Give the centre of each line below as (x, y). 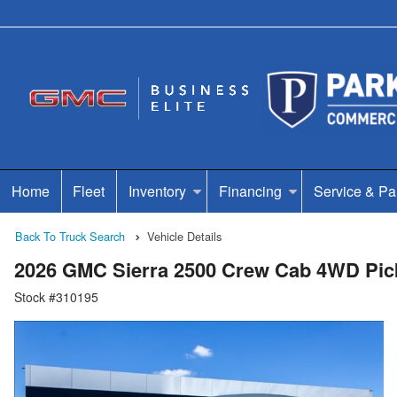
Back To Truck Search (70, 236)
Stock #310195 (56, 297)
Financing (250, 191)
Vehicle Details (184, 236)
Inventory (157, 191)
